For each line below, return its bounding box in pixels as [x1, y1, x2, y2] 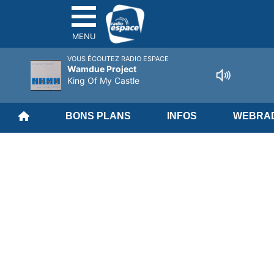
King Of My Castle [67, 75, 139, 86]
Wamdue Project [67, 64, 136, 74]
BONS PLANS [65, 111, 131, 121]
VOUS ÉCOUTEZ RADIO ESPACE [67, 54, 169, 63]
